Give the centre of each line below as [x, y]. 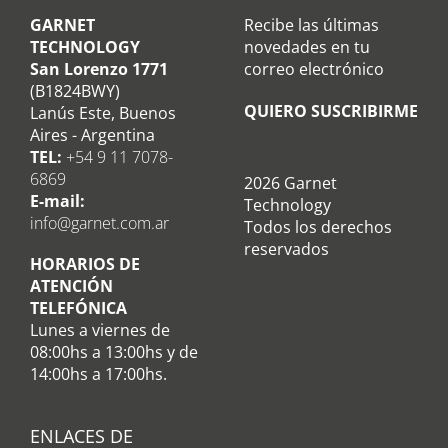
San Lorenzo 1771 [99, 69]
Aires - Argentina [92, 135]
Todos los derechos [318, 227]
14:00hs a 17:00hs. [98, 374]
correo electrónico [314, 69]
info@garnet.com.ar [99, 223]
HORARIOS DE [85, 264]
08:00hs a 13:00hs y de [114, 352]
